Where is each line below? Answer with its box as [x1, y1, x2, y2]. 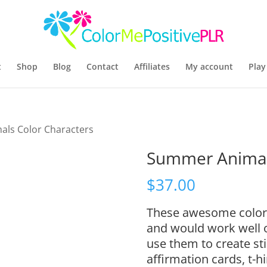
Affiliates [133, 61, 170, 72]
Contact [86, 61, 119, 72]
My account [185, 61, 233, 72]
